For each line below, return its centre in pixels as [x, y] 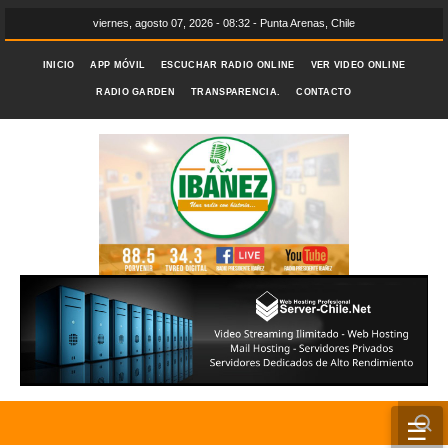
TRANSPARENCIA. [236, 92]
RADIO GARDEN [135, 92]
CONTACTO [324, 92]
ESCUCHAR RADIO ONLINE [228, 65]
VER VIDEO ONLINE [358, 65]
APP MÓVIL [118, 65]
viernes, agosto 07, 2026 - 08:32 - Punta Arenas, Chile [224, 23]
